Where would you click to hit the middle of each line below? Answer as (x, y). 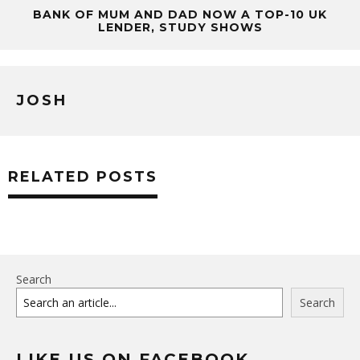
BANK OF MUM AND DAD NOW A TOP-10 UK (180, 15)
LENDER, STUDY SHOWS (180, 28)
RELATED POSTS (83, 177)
